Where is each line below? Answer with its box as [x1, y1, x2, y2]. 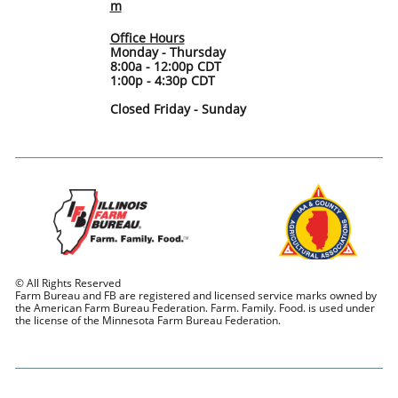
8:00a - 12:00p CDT [109, 58, 221, 75]
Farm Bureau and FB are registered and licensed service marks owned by [15, 288, 377, 303]
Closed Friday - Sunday [109, 100, 246, 117]
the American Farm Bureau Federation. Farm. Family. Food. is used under [15, 300, 375, 315]
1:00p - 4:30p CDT [109, 72, 215, 89]
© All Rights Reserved [15, 275, 123, 291]
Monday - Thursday [109, 44, 226, 60]
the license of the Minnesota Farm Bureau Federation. [15, 313, 283, 328]
